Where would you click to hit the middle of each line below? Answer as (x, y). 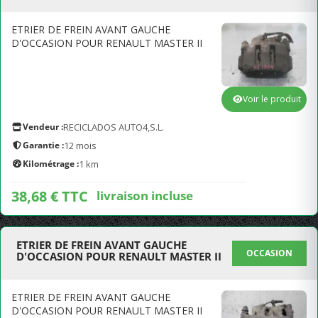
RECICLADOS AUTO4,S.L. (114, 127)
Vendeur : (43, 127)
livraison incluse (145, 195)
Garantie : (43, 145)
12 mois (80, 146)
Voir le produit (272, 99)
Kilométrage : (51, 164)
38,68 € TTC (50, 196)
